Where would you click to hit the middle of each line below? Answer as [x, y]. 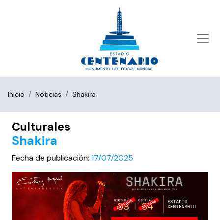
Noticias [48, 94]
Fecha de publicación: [52, 158]
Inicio [16, 94]
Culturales [41, 127]
